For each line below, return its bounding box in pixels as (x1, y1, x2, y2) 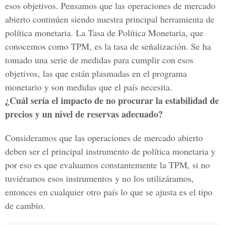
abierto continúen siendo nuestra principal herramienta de (5, 13, 214, 25)
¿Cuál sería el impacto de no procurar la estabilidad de (5, 94, 219, 107)
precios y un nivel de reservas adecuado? (5, 107, 163, 121)
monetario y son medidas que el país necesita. (5, 81, 172, 93)
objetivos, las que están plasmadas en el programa (5, 67, 187, 79)
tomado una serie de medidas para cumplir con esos (5, 54, 193, 66)
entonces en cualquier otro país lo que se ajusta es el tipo (5, 186, 212, 198)
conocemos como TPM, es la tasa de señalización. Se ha (5, 40, 211, 52)
